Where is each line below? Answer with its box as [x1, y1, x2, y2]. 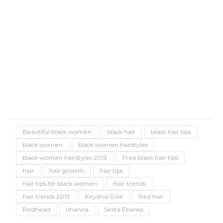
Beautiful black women [22, 128, 92, 135]
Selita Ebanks [104, 206, 143, 213]
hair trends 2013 [22, 193, 70, 200]
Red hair [138, 193, 164, 200]
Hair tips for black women [22, 180, 98, 187]
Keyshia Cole [85, 193, 123, 200]
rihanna [66, 206, 89, 213]
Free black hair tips [122, 154, 178, 161]
